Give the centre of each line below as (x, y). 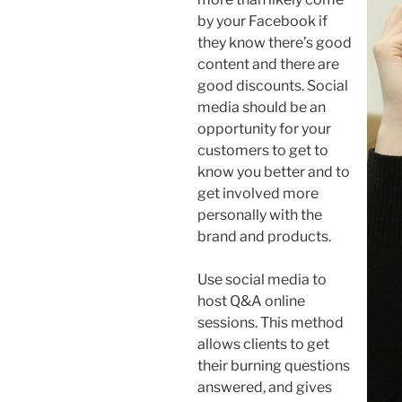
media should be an (262, 107)
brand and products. (264, 236)
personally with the (260, 214)
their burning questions (274, 365)
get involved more (258, 193)
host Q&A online (251, 301)
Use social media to (262, 279)
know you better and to (274, 171)
